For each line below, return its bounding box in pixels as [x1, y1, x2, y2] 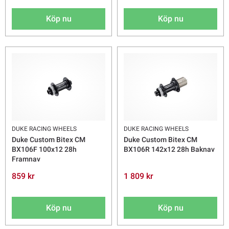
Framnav [12, 155, 40, 164]
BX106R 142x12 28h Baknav [124, 145, 215, 154]
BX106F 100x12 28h [12, 145, 77, 154]
